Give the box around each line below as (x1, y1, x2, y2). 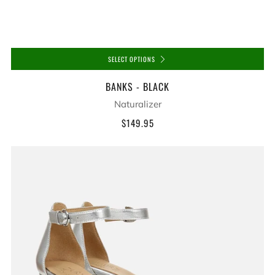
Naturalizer (114, 98, 161, 110)
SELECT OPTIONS (108, 54, 155, 64)
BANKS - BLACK (106, 79, 169, 94)
